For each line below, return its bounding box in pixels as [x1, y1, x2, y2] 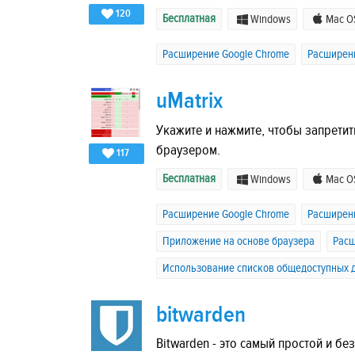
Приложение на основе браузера [162, 234, 315, 248]
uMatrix [156, 87, 223, 116]
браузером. [156, 141, 220, 158]
